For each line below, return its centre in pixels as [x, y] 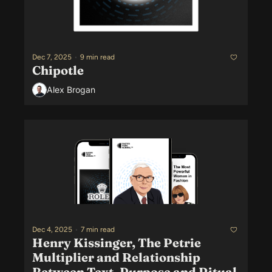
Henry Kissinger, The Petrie [117, 242]
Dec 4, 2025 [52, 230]
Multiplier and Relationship [116, 257]
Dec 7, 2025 [52, 57]
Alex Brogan [71, 90]
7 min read [98, 230]
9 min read [97, 57]
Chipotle [58, 70]
